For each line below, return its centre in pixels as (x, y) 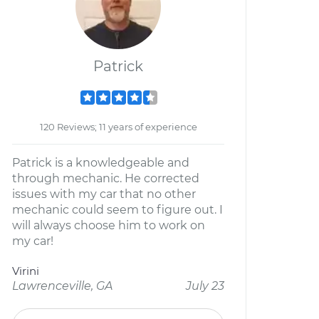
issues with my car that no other (104, 194)
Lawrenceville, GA (62, 286)
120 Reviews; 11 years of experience (118, 127)
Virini (26, 271)
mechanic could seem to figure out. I (117, 210)
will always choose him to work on (109, 225)
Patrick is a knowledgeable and (101, 163)
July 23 (205, 286)
